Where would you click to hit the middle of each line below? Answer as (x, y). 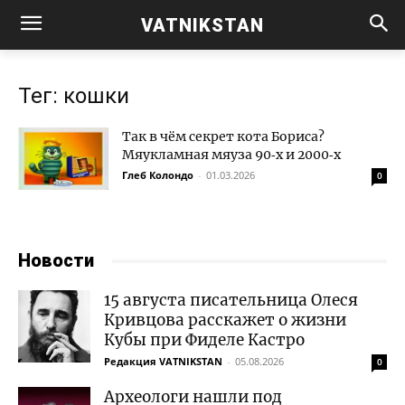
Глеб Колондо (158, 175)
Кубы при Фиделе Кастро (204, 340)
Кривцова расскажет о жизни (225, 320)
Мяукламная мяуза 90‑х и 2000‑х (231, 155)
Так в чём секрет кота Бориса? (223, 137)
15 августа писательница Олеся (231, 300)
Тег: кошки (74, 96)
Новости (56, 260)
